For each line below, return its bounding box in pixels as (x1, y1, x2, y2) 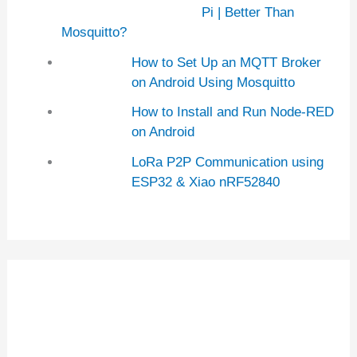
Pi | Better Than (201, 4, 294, 20)
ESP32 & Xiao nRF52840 (131, 175, 280, 190)
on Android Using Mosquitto (131, 74, 295, 90)
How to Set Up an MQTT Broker (131, 54, 321, 70)
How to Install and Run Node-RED (131, 104, 334, 120)
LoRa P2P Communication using (131, 155, 324, 170)
